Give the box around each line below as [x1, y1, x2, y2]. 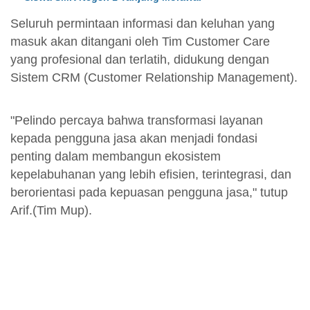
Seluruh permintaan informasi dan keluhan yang [10, 16, 275, 30]
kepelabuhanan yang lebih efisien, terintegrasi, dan [10, 167, 291, 181]
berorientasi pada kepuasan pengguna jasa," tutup [10, 185, 288, 199]
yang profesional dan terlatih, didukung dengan [10, 52, 269, 66]
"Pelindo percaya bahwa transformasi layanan [10, 113, 263, 127]
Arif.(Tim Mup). [10, 203, 92, 217]
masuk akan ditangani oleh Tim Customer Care [10, 34, 270, 48]
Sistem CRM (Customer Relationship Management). [10, 70, 298, 84]
